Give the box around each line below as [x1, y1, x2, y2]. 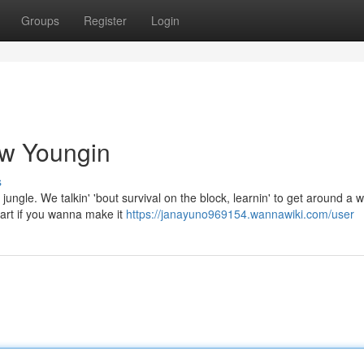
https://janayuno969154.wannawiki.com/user [126, 206, 354, 222]
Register [84, 12, 127, 28]
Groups [21, 12, 59, 28]
